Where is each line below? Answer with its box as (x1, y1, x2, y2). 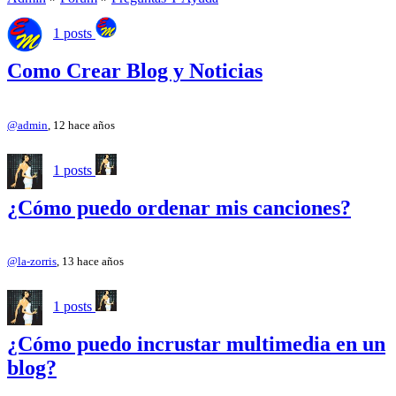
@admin (7, 118, 48, 132)
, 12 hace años (48, 118, 115, 132)
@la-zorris (7, 255, 57, 269)
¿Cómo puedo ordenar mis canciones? (7, 195, 351, 219)
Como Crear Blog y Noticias (7, 58, 263, 82)
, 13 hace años (57, 255, 124, 269)
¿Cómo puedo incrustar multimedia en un (7, 332, 385, 356)
